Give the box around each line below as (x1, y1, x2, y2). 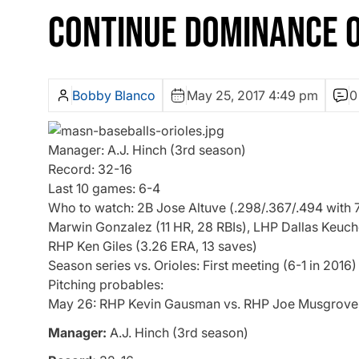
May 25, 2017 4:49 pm (187, 87, 318, 104)
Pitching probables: (48, 276, 163, 293)
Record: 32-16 (48, 161, 132, 178)
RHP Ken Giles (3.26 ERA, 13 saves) (48, 238, 257, 255)
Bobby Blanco (72, 87, 155, 104)
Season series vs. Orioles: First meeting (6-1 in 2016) (48, 257, 357, 274)
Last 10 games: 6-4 (48, 180, 160, 197)
